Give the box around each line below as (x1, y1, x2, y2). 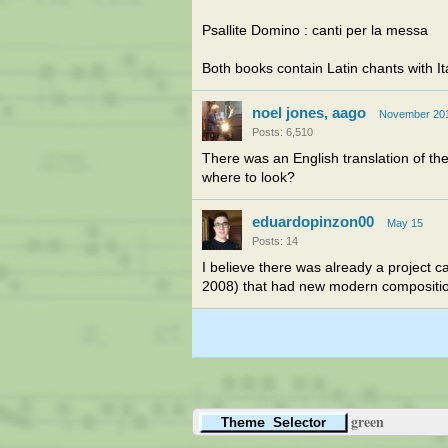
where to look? (202, 170, 295, 185)
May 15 (387, 217, 423, 229)
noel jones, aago (252, 104, 366, 121)
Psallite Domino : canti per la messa (202, 23, 428, 38)
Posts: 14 (252, 235, 298, 247)
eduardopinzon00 (252, 213, 374, 230)
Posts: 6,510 (252, 126, 313, 138)
